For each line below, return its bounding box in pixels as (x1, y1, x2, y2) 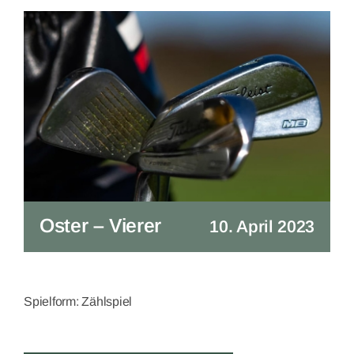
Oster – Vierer (40, 214, 161, 236)
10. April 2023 (209, 217, 314, 236)
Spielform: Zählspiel (24, 294, 133, 308)
